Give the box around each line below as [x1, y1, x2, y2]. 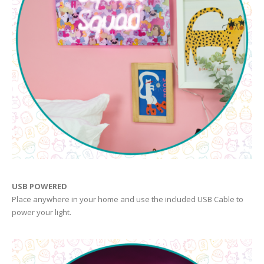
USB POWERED [12, 181, 67, 192]
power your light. [12, 207, 71, 218]
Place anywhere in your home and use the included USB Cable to [12, 194, 243, 205]
